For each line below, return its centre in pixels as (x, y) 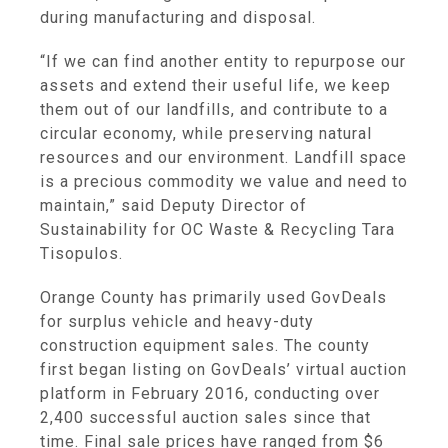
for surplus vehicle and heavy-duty (177, 321)
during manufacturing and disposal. (178, 17)
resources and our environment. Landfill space (223, 157)
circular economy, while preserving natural (206, 133)
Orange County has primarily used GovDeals (213, 297)
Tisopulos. (81, 253)
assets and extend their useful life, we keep (215, 85)
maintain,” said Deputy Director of (173, 205)
